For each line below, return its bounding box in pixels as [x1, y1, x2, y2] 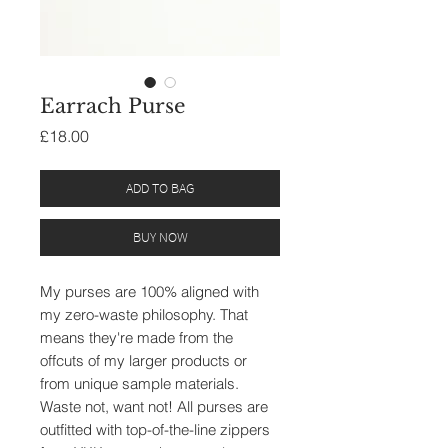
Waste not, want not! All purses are [40, 396, 268, 416]
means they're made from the [40, 327, 233, 347]
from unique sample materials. [40, 373, 239, 393]
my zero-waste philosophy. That [40, 304, 248, 324]
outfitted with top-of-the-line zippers [40, 419, 270, 439]
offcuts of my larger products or [40, 350, 247, 370]
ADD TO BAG [126, 178, 194, 197]
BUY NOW [132, 227, 188, 246]
